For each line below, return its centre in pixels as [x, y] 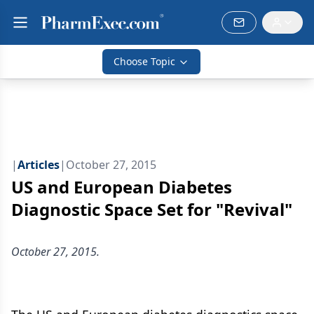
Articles [39, 165]
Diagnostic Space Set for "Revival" [152, 209]
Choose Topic [144, 61]
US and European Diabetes [122, 187]
